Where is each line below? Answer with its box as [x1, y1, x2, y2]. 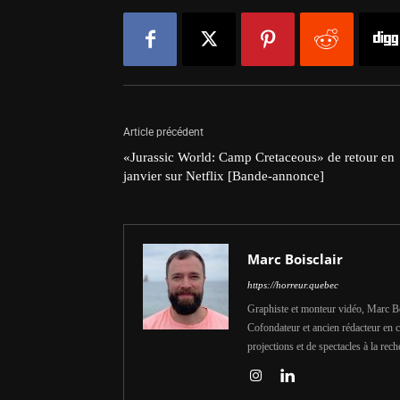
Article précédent [123, 126, 204, 138]
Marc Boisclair [247, 250, 343, 268]
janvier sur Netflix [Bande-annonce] [123, 169, 324, 183]
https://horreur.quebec [247, 279, 338, 290]
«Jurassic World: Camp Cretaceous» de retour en [123, 150, 395, 164]
